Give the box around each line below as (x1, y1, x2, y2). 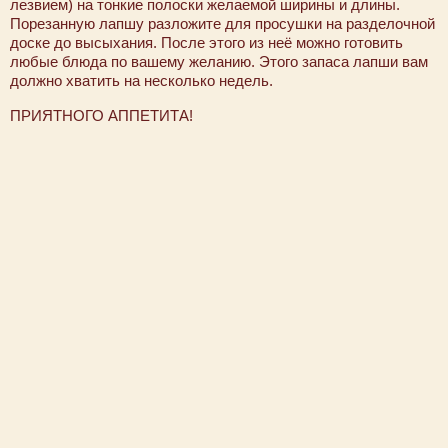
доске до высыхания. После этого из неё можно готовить (10, 34, 403, 52)
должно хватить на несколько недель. (10, 72, 273, 90)
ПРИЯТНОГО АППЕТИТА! (10, 107, 197, 125)
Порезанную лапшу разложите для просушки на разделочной (10, 15, 435, 33)
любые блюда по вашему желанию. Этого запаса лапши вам (10, 53, 428, 71)
